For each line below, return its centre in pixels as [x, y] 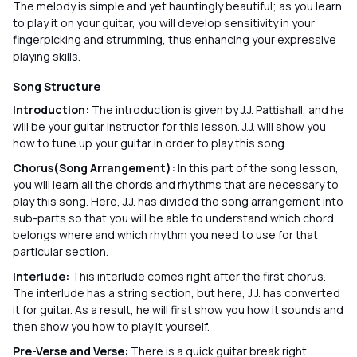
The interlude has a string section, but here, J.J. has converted [177, 293]
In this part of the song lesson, [258, 168]
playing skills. [48, 56]
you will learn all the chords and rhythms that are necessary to [176, 184]
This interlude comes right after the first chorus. [199, 276]
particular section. [62, 251]
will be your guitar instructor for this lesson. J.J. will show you [169, 126]
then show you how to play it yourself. [112, 326]
